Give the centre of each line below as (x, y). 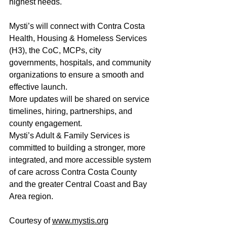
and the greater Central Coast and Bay (79, 184)
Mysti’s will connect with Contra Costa (78, 26)
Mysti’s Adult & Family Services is (70, 136)
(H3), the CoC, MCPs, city (56, 51)
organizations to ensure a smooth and (78, 75)
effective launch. (38, 87)
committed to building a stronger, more (78, 148)
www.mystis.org (80, 221)
